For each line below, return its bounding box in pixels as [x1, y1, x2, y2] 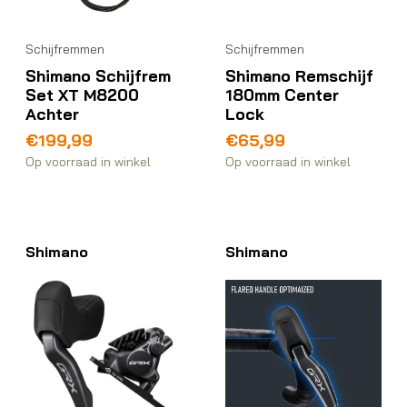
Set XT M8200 [25, 84, 139, 104]
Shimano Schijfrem [25, 65, 171, 85]
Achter [25, 103, 79, 124]
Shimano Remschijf [225, 65, 374, 85]
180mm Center [225, 84, 340, 104]
